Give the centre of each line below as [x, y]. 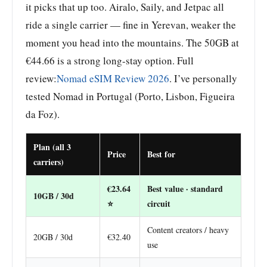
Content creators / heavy [188, 229]
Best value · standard [185, 188]
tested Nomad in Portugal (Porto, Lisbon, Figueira [130, 96]
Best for [161, 154]
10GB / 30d [54, 195]
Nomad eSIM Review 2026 [113, 78]
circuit [159, 203]
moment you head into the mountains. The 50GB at [132, 42]
